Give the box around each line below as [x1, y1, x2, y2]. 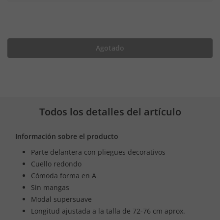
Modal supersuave [31, 194, 92, 204]
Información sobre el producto [15, 131, 118, 141]
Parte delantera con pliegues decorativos [31, 147, 165, 157]
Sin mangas [31, 182, 69, 192]
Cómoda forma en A [31, 170, 96, 180]
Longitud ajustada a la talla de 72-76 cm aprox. [31, 206, 185, 216]
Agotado [96, 43, 124, 53]
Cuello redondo [31, 159, 82, 168]
